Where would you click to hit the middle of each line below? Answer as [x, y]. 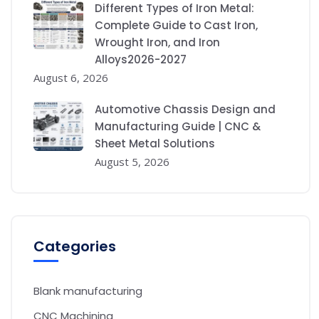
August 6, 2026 [71, 77]
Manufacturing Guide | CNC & [178, 126]
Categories [75, 246]
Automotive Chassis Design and [185, 109]
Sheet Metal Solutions [155, 143]
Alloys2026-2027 [141, 59]
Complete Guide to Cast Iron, [176, 25]
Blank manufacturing [88, 291]
